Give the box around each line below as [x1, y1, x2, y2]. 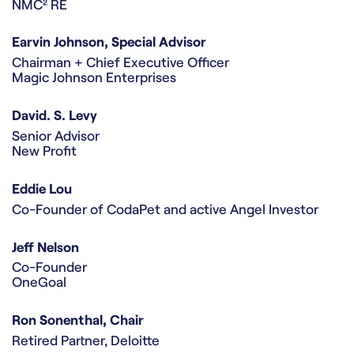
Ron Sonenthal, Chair [12, 311, 144, 329]
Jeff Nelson [12, 238, 79, 255]
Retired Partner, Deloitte [12, 332, 160, 349]
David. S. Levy [12, 107, 97, 124]
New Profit [12, 142, 77, 160]
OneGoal [12, 273, 66, 291]
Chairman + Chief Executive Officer [12, 54, 229, 71]
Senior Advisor [12, 127, 100, 145]
